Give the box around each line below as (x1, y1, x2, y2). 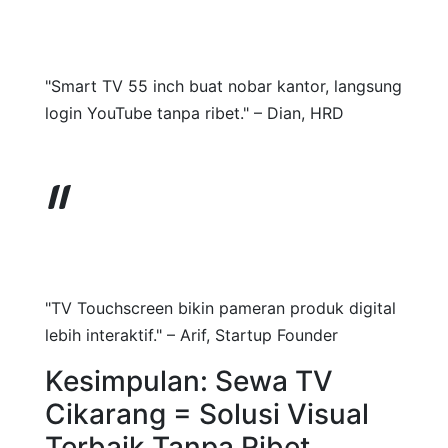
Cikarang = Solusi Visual (45, 397, 369, 431)
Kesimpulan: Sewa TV (45, 364, 333, 398)
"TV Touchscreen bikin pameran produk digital (45, 298, 396, 318)
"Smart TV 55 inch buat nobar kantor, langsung (45, 76, 402, 96)
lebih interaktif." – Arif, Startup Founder (45, 325, 338, 345)
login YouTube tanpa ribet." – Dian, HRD (45, 103, 344, 123)
